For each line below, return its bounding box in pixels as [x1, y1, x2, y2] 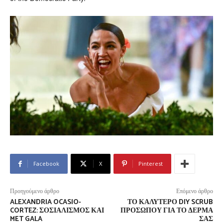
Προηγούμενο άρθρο [10, 186, 59, 196]
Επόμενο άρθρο [176, 186, 213, 196]
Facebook [33, 159, 59, 167]
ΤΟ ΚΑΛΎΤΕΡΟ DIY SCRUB [127, 196, 213, 208]
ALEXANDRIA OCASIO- [10, 196, 81, 208]
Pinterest [138, 159, 163, 167]
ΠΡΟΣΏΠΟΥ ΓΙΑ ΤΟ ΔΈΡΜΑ [120, 205, 213, 217]
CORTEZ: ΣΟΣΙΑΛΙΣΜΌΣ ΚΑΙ [10, 205, 104, 217]
